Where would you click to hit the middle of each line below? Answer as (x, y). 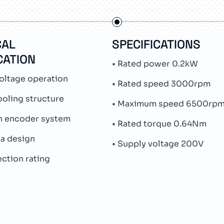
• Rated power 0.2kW (155, 64)
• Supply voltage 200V (158, 144)
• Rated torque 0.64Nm (159, 124)
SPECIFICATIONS (156, 44)
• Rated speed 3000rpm (161, 84)
